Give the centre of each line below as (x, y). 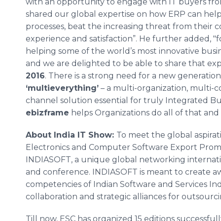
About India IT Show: (71, 135)
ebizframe (47, 113)
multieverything (62, 88)
